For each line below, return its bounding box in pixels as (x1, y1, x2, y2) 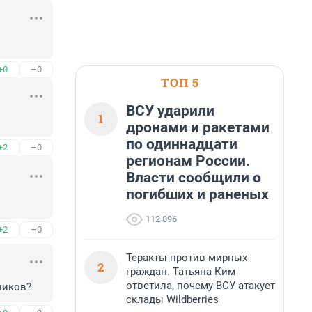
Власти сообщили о (126, 169, 261, 186)
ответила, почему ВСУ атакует (126, 279, 275, 292)
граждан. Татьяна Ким (126, 265, 235, 278)
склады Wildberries (126, 293, 219, 306)
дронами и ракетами (126, 119, 270, 136)
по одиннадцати (126, 136, 237, 153)
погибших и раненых (126, 186, 269, 203)
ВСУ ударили (126, 102, 214, 119)
